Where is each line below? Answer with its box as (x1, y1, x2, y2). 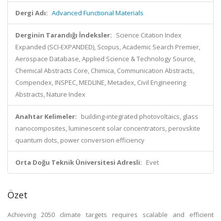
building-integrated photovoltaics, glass (81, 112, 198, 121)
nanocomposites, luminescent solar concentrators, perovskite (15, 124, 200, 133)
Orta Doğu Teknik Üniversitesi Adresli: (15, 158, 142, 167)
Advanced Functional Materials (52, 8, 144, 17)
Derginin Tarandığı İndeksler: (15, 31, 112, 39)
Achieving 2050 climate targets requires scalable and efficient (7, 210, 214, 219)
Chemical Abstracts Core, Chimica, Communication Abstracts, (15, 66, 194, 75)
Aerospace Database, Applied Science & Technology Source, (15, 54, 195, 63)
